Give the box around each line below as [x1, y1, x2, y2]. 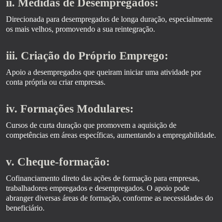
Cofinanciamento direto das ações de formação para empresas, [6, 174, 200, 182]
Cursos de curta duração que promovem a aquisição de [6, 121, 176, 129]
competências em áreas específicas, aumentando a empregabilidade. [6, 131, 216, 139]
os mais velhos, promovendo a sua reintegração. [6, 25, 155, 33]
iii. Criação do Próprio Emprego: [6, 50, 168, 62]
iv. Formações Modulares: [6, 103, 134, 115]
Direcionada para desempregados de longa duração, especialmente [6, 15, 213, 23]
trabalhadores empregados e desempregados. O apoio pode [6, 184, 189, 192]
